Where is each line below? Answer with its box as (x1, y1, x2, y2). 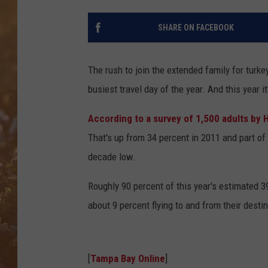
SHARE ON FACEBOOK (157, 23, 234, 33)
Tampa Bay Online (90, 252, 165, 265)
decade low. (88, 151, 136, 163)
